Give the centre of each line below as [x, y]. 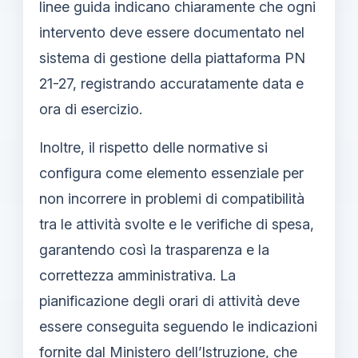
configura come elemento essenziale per [171, 173]
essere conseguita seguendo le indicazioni [178, 326]
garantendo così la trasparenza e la [154, 249]
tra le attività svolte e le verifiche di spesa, [177, 224]
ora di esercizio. [91, 109]
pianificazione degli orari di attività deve [169, 300]
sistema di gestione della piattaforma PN [172, 58]
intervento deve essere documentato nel [172, 32]
